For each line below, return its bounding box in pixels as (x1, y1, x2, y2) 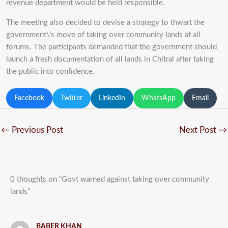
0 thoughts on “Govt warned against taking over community (10, 175, 209, 183)
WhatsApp (141, 94, 176, 102)
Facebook (14, 94, 44, 102)
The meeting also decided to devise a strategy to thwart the (6, 18, 205, 26)
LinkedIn (99, 94, 125, 102)
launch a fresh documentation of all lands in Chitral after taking (6, 55, 214, 63)
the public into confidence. (6, 67, 95, 75)
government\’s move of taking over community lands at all (6, 31, 201, 39)
